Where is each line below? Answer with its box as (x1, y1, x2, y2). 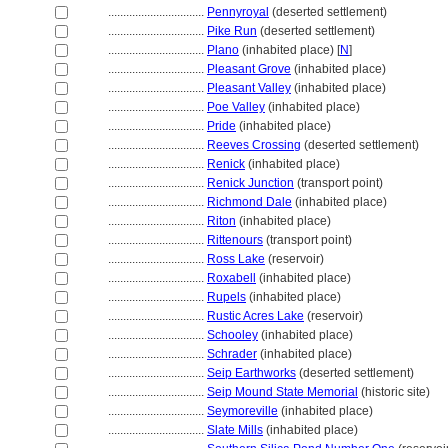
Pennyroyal (207, 5, 269, 19)
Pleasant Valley (207, 81, 291, 95)
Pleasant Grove (207, 62, 291, 76)
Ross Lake (207, 252, 265, 266)
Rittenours (207, 233, 263, 247)
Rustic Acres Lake (207, 309, 304, 323)
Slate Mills (207, 423, 263, 437)
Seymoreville (207, 404, 278, 418)
